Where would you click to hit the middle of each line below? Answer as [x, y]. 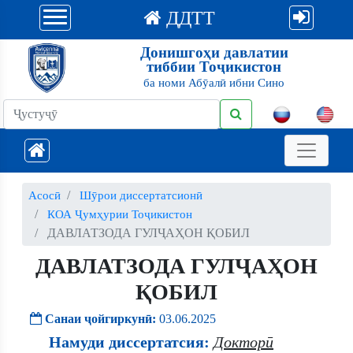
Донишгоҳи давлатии [214, 52]
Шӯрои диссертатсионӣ [141, 195]
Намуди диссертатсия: [129, 342]
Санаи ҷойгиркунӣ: [100, 319]
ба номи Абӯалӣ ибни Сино [214, 82]
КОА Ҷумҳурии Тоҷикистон [120, 214]
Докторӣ [243, 342]
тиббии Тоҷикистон [214, 66]
